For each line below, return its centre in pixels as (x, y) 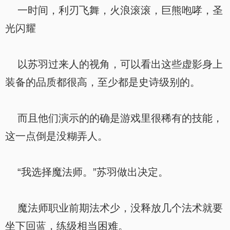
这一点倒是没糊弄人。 (56, 136)
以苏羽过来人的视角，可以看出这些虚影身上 (114, 64)
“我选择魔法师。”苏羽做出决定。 (87, 172)
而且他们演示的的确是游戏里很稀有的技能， (114, 118)
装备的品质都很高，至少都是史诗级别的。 (103, 82)
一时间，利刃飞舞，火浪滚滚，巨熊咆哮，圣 (114, 10)
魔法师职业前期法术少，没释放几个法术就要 (114, 208)
